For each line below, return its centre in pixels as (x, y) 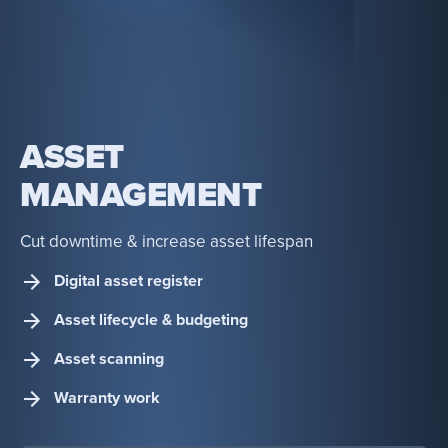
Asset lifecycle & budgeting (151, 320)
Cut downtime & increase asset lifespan (166, 241)
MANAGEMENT (140, 195)
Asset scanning (109, 359)
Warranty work (107, 398)
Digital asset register (128, 281)
